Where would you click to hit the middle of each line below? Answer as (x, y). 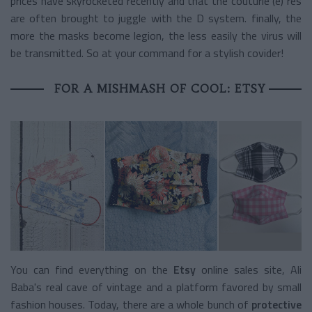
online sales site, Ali (249, 269)
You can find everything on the (92, 269)
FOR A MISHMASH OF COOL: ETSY (159, 88)
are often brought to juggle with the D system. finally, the (156, 18)
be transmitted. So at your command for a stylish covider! (147, 53)
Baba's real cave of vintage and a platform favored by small (156, 287)
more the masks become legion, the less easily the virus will (156, 35)
